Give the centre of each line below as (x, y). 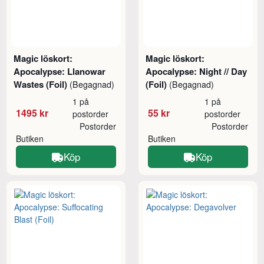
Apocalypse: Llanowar (60, 71)
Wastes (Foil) (42, 84)
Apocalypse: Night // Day (197, 71)
